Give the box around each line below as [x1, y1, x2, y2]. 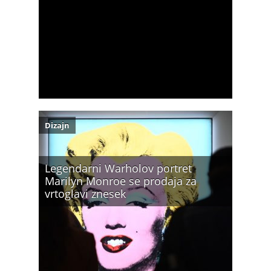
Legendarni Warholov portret [45, 161, 192, 175]
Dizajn [45, 120, 70, 131]
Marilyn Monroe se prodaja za [45, 174, 197, 188]
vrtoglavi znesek [45, 186, 126, 201]
